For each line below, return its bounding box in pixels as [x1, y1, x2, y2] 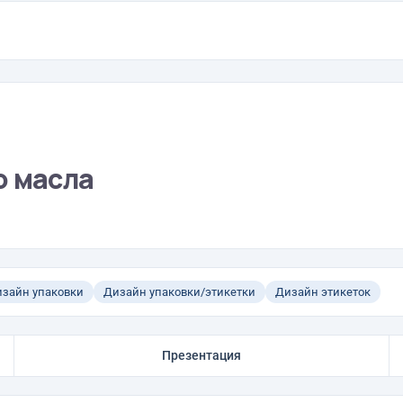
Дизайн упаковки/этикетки [103, 285, 255, 299]
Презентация [161, 348, 241, 363]
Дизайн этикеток [274, 285, 371, 299]
